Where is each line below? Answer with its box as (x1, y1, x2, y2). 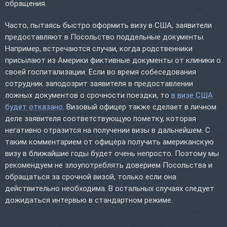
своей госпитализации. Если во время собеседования (5, 67, 196, 77)
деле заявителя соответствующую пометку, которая (5, 113, 196, 123)
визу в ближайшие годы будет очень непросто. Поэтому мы (5, 148, 219, 158)
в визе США (171, 90, 213, 100)
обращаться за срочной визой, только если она (5, 172, 176, 181)
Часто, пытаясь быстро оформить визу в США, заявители (5, 20, 212, 30)
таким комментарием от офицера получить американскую (5, 137, 214, 146)
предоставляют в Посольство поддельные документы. (5, 32, 205, 42)
